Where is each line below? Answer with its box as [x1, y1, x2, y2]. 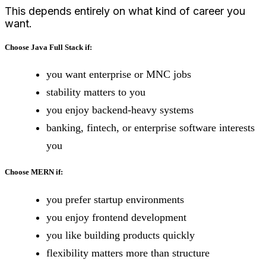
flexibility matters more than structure [46, 246, 210, 259]
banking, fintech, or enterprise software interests [46, 122, 255, 134]
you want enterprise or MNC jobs [46, 68, 191, 81]
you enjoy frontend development [46, 211, 186, 223]
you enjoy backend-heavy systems [46, 104, 194, 116]
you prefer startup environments [46, 193, 184, 205]
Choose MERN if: [5, 167, 63, 177]
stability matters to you [46, 86, 145, 99]
